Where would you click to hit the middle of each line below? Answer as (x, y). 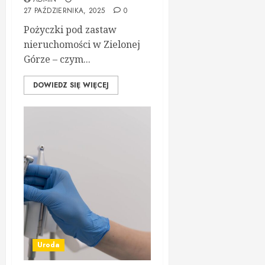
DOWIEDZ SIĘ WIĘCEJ (71, 85)
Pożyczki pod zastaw (70, 30)
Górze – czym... (57, 59)
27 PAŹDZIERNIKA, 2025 (64, 11)
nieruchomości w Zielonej (82, 44)
